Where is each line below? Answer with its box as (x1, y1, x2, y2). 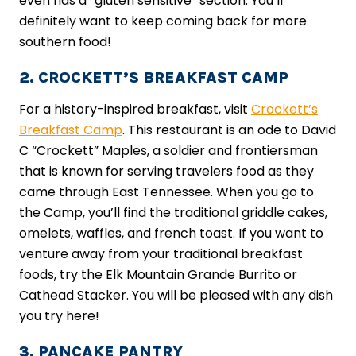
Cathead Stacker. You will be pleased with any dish (19, 286, 333, 305)
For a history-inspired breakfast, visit (19, 100, 251, 119)
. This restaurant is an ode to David (122, 121, 336, 140)
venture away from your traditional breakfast (19, 245, 303, 264)
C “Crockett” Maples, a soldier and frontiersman (19, 141, 318, 161)
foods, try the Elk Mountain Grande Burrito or (19, 265, 297, 284)
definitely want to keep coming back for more (19, 12, 307, 31)
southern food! (19, 33, 111, 52)
